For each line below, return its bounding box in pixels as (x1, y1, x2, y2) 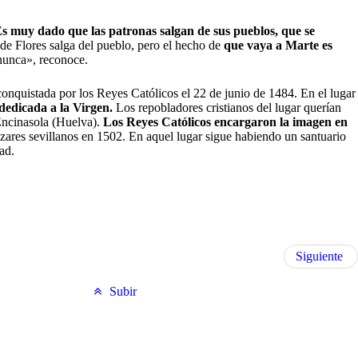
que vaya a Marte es (220, 38, 332, 53)
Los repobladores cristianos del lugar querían (112, 101, 341, 115)
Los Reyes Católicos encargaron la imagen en (102, 115, 348, 129)
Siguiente (295, 249, 343, 264)
